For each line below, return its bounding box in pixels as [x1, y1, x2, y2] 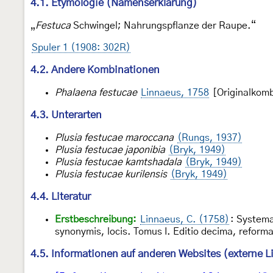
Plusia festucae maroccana [55, 132, 174, 143]
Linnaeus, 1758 [141, 87, 209, 97]
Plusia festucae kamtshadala [55, 157, 182, 167]
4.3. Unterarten [30, 109, 102, 120]
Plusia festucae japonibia [55, 144, 165, 155]
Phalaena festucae [55, 87, 137, 97]
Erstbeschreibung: [55, 214, 136, 224]
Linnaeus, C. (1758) [140, 214, 229, 224]
